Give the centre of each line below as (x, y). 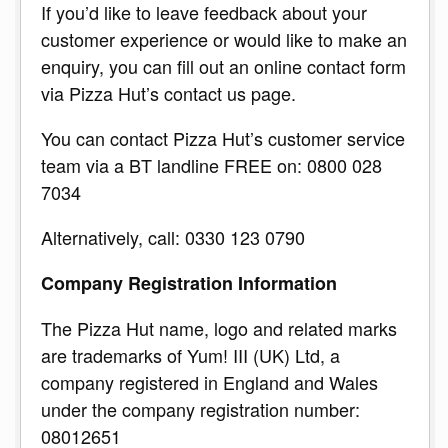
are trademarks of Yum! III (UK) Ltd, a (190, 355)
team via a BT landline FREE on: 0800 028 (211, 165)
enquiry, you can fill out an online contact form (223, 66)
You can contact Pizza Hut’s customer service (223, 138)
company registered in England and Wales (209, 382)
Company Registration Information (189, 283)
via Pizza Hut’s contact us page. (168, 93)
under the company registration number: (200, 409)
